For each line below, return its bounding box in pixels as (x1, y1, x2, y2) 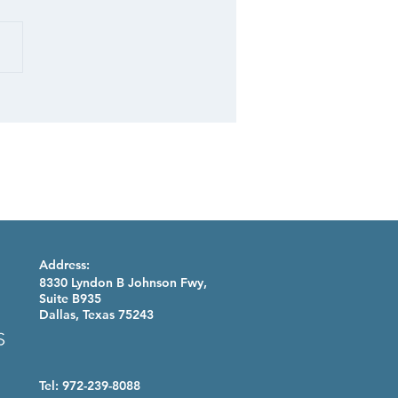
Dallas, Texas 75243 (39, 306, 154, 322)
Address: (39, 256, 90, 273)
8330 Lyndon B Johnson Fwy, (39, 274, 207, 291)
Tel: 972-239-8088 (39, 377, 140, 394)
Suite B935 (39, 290, 101, 306)
